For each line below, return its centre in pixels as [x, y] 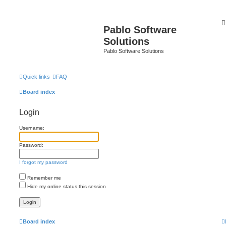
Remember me [43, 178]
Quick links [36, 76]
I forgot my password [43, 162]
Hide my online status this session [66, 186]
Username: [32, 128]
